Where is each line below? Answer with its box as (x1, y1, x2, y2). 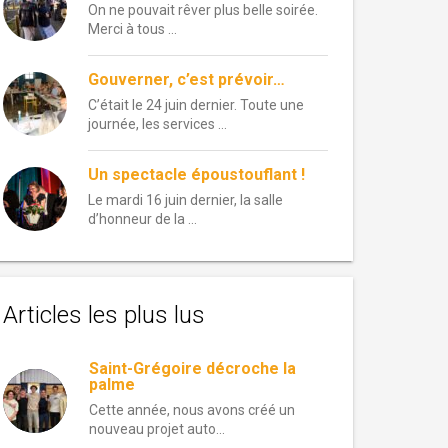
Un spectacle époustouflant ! (88, 165, 305, 184)
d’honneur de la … (88, 211, 197, 227)
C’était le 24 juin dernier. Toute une (88, 97, 304, 113)
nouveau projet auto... (88, 421, 225, 437)
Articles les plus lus (3, 301, 205, 329)
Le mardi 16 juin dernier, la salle (88, 192, 283, 208)
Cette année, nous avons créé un (88, 402, 295, 418)
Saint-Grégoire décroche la (88, 359, 296, 378)
